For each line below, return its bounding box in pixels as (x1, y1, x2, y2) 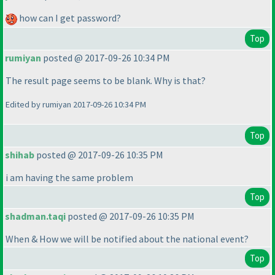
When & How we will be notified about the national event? (6, 233, 249, 246)
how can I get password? (17, 12, 121, 25)
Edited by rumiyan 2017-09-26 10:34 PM (6, 99, 146, 110)
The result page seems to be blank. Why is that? (6, 74, 206, 87)
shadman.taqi (5, 210, 66, 223)
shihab (5, 149, 34, 161)
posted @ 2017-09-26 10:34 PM (41, 52, 170, 64)
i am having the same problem (6, 171, 133, 184)
